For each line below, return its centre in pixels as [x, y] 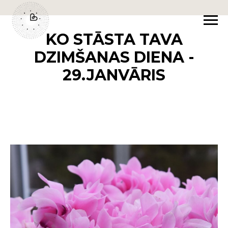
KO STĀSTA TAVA [114, 39]
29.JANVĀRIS [114, 75]
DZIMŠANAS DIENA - [114, 57]
